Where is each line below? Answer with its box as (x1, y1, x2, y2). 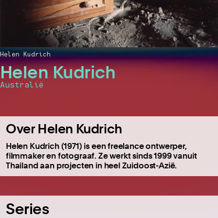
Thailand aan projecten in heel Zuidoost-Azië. (6, 160, 177, 171)
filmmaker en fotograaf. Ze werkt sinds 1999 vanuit (6, 150, 197, 161)
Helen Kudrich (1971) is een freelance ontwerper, (6, 141, 187, 151)
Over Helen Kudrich (6, 121, 122, 137)
